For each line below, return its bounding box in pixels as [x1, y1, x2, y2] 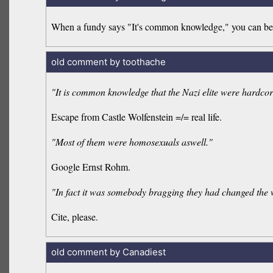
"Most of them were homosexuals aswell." [51, 135, 213, 149]
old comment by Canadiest [51, 246, 166, 258]
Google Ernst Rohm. [51, 160, 131, 174]
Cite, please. [51, 210, 99, 224]
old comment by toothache [51, 55, 166, 68]
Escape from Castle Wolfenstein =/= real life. [51, 110, 222, 124]
